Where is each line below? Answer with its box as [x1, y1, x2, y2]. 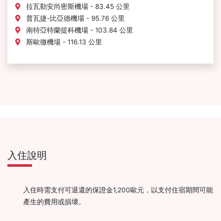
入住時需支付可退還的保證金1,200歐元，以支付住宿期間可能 [23, 185, 213, 194]
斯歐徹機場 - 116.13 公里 [24, 38, 102, 46]
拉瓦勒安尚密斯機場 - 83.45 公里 [24, 2, 130, 11]
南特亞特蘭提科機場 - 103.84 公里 [24, 26, 133, 35]
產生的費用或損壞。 [23, 197, 85, 206]
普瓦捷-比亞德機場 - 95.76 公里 [24, 14, 125, 23]
